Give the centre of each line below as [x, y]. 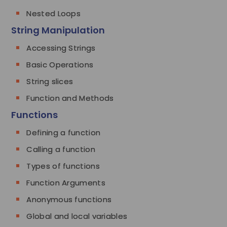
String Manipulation [58, 30]
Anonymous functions [69, 199]
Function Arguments [66, 182]
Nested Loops [54, 13]
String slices [50, 81]
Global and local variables [77, 216]
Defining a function [64, 132]
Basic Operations [60, 64]
